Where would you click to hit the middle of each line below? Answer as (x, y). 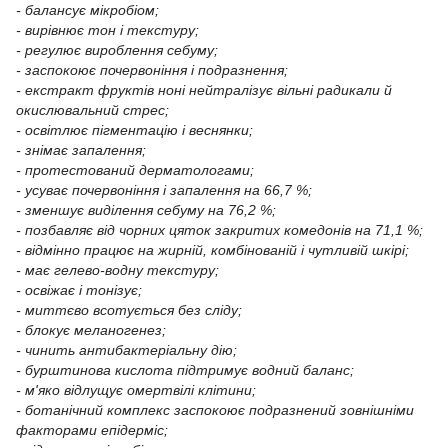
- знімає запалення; (81, 149)
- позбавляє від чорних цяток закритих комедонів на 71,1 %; (219, 229)
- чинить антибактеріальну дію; (126, 349)
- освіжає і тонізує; (79, 289)
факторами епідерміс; (92, 429)
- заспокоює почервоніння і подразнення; (152, 69)
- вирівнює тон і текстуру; (107, 29)
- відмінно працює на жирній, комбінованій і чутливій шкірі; (212, 249)
